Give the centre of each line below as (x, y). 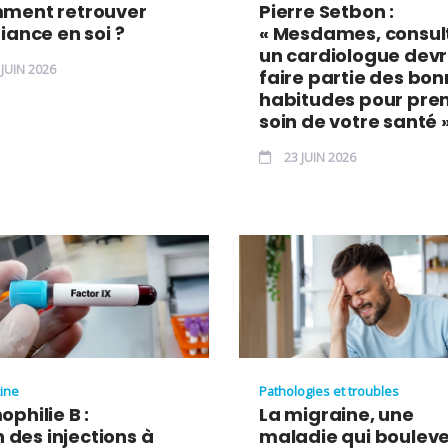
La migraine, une (336, 414)
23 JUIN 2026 (318, 157)
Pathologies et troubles (329, 390)
